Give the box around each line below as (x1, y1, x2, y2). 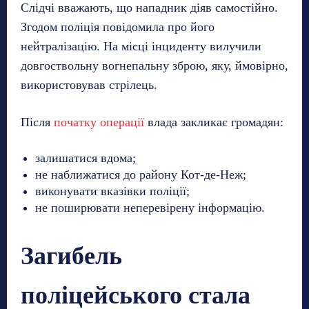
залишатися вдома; (35, 150, 136, 165)
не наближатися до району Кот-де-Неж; (35, 167, 246, 181)
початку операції (54, 114, 144, 129)
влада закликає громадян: (144, 114, 283, 129)
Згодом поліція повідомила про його (21, 19, 215, 34)
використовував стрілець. (21, 77, 157, 92)
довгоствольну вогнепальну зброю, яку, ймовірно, (21, 58, 288, 72)
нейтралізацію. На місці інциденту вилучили (21, 39, 261, 53)
